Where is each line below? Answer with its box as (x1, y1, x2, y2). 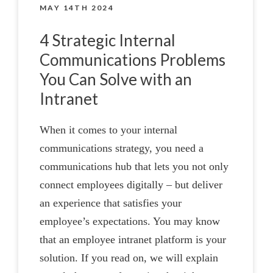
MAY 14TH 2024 (40, 2, 115, 12)
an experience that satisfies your (40, 196, 182, 209)
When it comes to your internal (40, 123, 177, 136)
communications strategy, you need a (40, 141, 204, 154)
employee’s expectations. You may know (40, 214, 220, 227)
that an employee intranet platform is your (40, 233, 226, 246)
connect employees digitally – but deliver (40, 178, 222, 191)
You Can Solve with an (40, 69, 192, 89)
